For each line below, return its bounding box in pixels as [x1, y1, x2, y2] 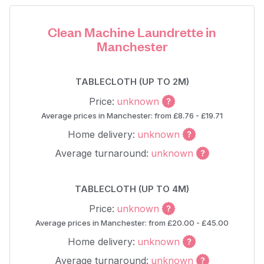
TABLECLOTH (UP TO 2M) [75, 76, 189, 87]
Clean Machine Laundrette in [48, 23, 216, 40]
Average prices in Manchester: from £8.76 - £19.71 [41, 111, 223, 120]
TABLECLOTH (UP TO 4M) [75, 183, 189, 194]
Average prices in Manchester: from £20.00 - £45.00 [35, 218, 229, 227]
